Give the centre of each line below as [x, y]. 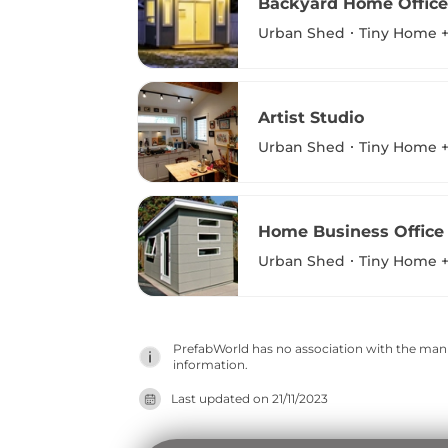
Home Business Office [351, 231]
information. [210, 364]
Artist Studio [311, 117]
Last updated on [221, 398]
